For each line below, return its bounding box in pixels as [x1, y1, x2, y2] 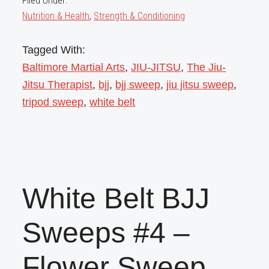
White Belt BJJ [22, 183, 210, 215]
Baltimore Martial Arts [22, 61, 125, 74]
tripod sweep [22, 96, 84, 109]
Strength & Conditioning [94, 10, 186, 22]
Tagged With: [22, 44, 86, 56]
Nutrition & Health [22, 10, 90, 22]
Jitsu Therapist [22, 79, 93, 91]
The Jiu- [187, 61, 226, 74]
